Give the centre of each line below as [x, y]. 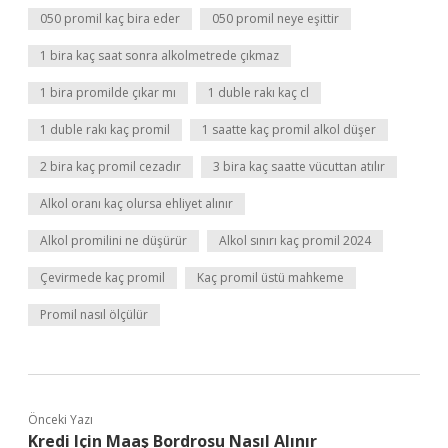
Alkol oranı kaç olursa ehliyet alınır [136, 203]
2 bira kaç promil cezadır [110, 166]
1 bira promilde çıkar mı [108, 92]
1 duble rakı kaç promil [105, 129]
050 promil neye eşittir [275, 18]
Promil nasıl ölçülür [94, 314]
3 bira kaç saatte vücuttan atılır [299, 166]
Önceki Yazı [60, 419]
